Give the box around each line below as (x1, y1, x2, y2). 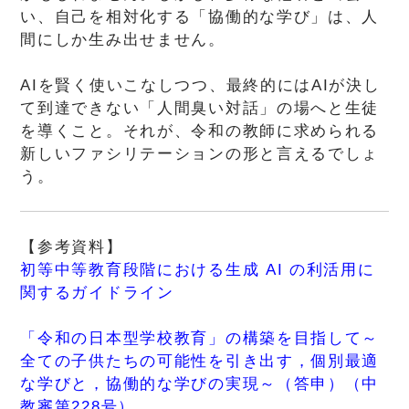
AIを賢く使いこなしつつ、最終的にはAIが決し (20, 76, 381, 94)
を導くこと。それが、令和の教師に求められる (20, 121, 380, 140)
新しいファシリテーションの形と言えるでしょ (20, 144, 380, 163)
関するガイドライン (20, 283, 174, 301)
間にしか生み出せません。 (20, 30, 225, 48)
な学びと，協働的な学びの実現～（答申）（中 (20, 374, 380, 393)
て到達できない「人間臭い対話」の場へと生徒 (20, 99, 380, 117)
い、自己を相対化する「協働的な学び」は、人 (20, 7, 380, 26)
